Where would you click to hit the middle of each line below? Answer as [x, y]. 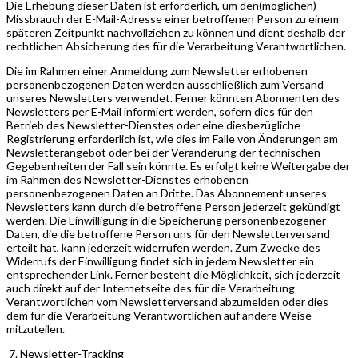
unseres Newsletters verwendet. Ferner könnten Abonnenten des [173, 97]
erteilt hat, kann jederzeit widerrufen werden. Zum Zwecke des [163, 247]
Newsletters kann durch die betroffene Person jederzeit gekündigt [173, 206]
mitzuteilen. [36, 328]
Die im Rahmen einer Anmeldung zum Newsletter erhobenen [157, 70]
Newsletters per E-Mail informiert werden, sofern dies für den [160, 111]
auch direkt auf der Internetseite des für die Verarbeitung [151, 288]
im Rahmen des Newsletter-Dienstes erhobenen [127, 179]
